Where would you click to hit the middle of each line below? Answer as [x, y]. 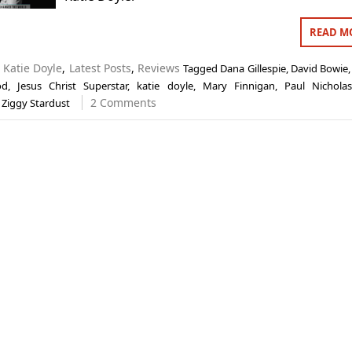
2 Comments [123, 103]
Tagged [202, 68]
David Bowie [319, 68]
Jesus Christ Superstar [73, 86]
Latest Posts [100, 68]
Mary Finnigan [238, 86]
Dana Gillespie [253, 68]
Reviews [159, 68]
